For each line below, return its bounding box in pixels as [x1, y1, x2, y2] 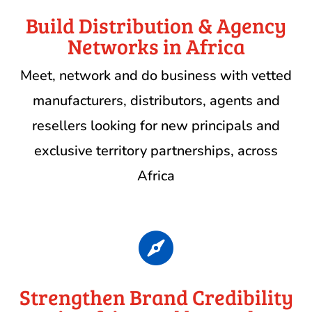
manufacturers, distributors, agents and [32, 91, 280, 111]
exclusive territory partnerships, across [34, 141, 278, 161]
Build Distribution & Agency [26, 11, 286, 40]
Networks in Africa [67, 32, 245, 61]
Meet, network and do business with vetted [20, 66, 292, 86]
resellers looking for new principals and [32, 116, 280, 136]
